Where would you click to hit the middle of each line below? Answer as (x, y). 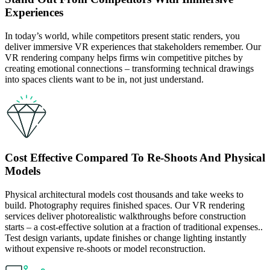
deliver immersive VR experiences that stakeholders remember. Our (133, 46)
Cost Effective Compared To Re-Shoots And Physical (135, 158)
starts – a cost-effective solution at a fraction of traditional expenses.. (134, 227)
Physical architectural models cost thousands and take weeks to (124, 195)
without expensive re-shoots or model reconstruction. (105, 249)
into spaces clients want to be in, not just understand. (104, 79)
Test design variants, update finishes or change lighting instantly (126, 238)
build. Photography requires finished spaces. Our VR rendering (125, 206)
